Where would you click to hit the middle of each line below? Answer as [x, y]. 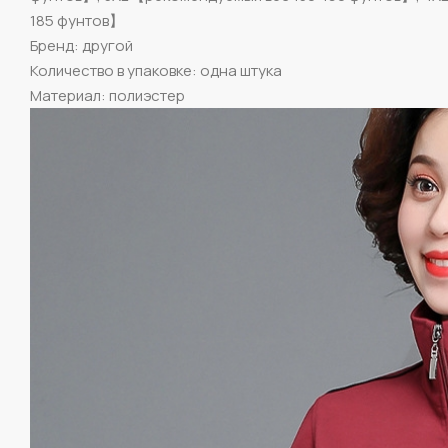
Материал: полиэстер [107, 96]
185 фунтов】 [77, 21]
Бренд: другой [81, 46]
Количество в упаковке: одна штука [156, 71]
